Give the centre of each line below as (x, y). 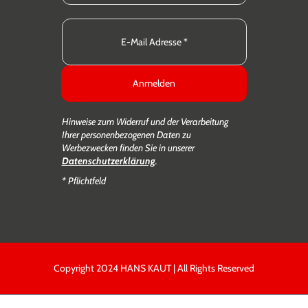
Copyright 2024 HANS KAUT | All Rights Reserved (154, 268)
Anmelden (154, 83)
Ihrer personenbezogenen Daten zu (126, 135)
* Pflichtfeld (84, 181)
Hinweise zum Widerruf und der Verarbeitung (145, 122)
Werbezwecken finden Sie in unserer (128, 148)
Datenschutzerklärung (108, 161)
